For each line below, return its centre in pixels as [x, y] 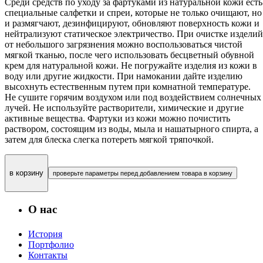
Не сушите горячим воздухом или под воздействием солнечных [133, 97]
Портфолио [51, 245]
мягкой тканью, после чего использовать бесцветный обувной [129, 55]
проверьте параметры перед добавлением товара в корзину [143, 173]
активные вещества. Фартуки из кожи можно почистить [117, 118]
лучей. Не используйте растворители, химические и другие [124, 107]
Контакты [48, 255]
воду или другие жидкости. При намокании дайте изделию [124, 76]
